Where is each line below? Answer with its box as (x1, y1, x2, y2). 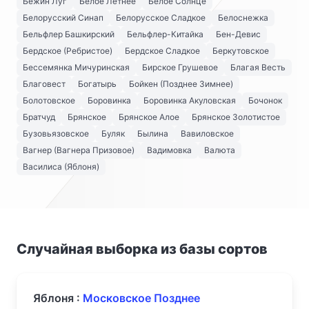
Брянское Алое (119, 112, 179, 122)
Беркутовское (212, 46, 269, 56)
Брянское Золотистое (192, 112, 280, 122)
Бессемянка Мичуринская (23, 62, 130, 72)
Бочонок (248, 95, 282, 106)
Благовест (23, 79, 66, 89)
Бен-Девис (216, 29, 261, 39)
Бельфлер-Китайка (127, 29, 203, 39)
